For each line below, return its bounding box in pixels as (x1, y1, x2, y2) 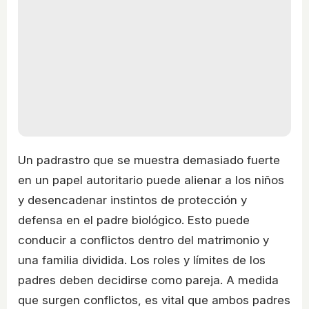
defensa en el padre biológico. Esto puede (18, 212, 250, 227)
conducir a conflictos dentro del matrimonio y (18, 232, 269, 247)
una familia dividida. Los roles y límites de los (18, 252, 266, 267)
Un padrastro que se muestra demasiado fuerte (18, 152, 280, 167)
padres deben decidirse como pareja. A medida (18, 272, 279, 287)
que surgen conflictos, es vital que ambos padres (18, 292, 290, 307)
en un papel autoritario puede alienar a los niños (18, 172, 284, 187)
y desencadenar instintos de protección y (18, 192, 247, 207)
